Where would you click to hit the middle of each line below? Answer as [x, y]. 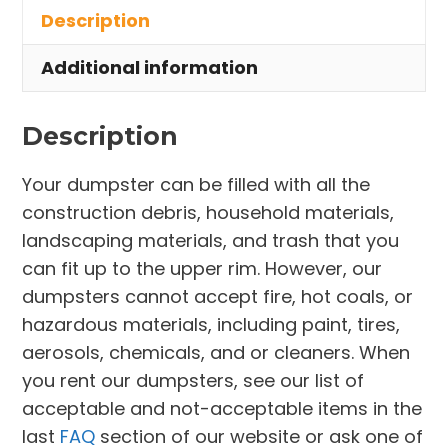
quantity [60, 51]
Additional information [150, 67]
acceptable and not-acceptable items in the [222, 409]
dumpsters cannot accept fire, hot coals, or [218, 297]
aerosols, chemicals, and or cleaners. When [216, 353]
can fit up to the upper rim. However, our [202, 269]
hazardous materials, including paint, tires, [211, 325]
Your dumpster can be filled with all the [196, 185]
